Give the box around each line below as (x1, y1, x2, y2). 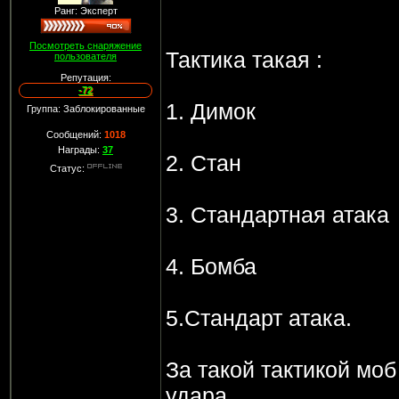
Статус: (49, 163, 87, 174)
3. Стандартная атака (165, 202, 389, 227)
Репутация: (60, 72, 111, 83)
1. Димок (165, 99, 256, 124)
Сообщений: (45, 129, 104, 140)
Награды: (58, 144, 102, 155)
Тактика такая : (165, 47, 322, 72)
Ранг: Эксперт (53, 5, 118, 16)
